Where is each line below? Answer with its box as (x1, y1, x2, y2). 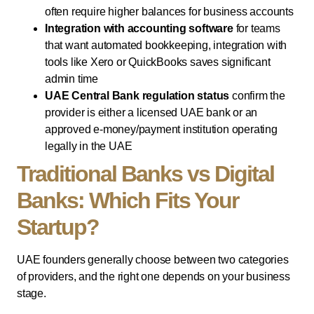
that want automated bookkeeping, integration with (45, 39, 287, 51)
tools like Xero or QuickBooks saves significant (45, 55, 271, 68)
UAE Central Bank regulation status (45, 89, 230, 102)
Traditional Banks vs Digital (17, 161, 274, 186)
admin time (45, 72, 98, 85)
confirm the (229, 89, 285, 102)
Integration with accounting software (45, 22, 233, 34)
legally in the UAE (45, 139, 132, 152)
